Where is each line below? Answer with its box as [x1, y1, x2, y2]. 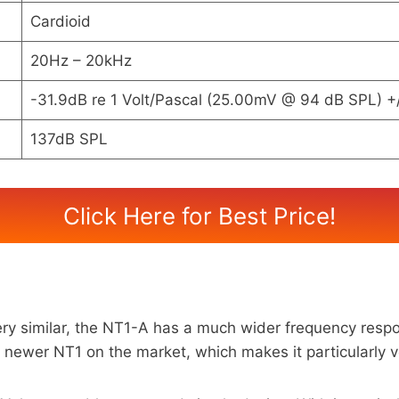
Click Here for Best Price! [63, 201, 336, 230]
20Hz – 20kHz [29, 52, 132, 70]
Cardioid [29, 12, 91, 31]
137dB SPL [29, 130, 108, 149]
